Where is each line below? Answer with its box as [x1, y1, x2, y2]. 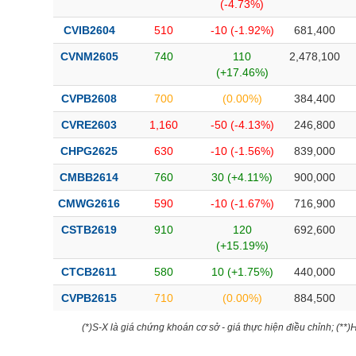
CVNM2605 [60, 50, 118, 63]
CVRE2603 [61, 118, 117, 131]
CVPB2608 [61, 92, 117, 105]
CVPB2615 [61, 292, 117, 304]
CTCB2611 [61, 265, 117, 278]
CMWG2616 [58, 197, 120, 210]
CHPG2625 [60, 145, 118, 157]
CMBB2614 [60, 171, 118, 184]
